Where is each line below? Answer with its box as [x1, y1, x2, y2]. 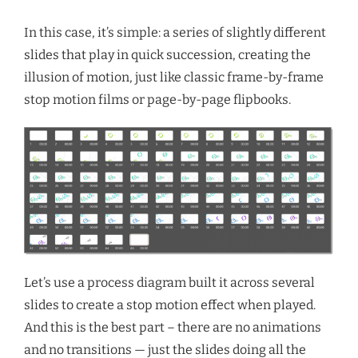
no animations [235, 320, 321, 335]
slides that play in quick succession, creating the [24, 47, 311, 62]
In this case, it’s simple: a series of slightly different [24, 25, 326, 40]
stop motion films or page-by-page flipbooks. [24, 92, 291, 107]
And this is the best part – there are [24, 320, 235, 335]
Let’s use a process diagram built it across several [24, 275, 315, 290]
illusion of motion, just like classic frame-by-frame [24, 70, 324, 85]
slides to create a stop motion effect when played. [24, 297, 316, 312]
